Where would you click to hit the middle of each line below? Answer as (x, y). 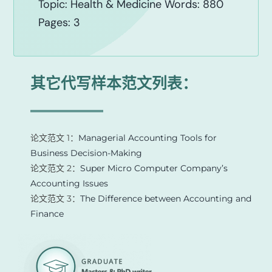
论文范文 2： (55, 168)
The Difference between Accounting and (165, 198)
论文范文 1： (54, 138)
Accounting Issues (69, 183)
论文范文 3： (55, 198)
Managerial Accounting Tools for (147, 138)
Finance (47, 213)
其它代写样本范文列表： (114, 83)
